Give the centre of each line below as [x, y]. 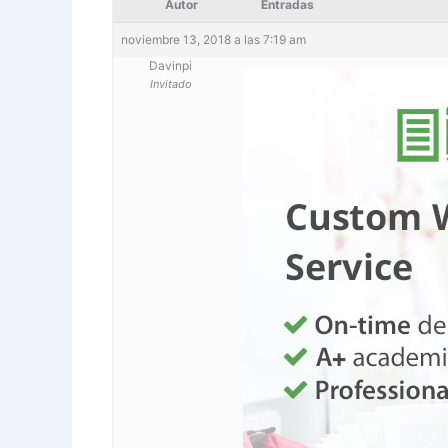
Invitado [170, 83]
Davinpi [170, 65]
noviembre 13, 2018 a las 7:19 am [213, 39]
